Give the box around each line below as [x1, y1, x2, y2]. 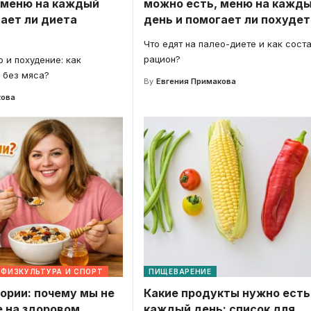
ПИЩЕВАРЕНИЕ [149, 267, 212, 276]
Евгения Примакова [155, 76, 236, 86]
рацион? [144, 53, 180, 65]
